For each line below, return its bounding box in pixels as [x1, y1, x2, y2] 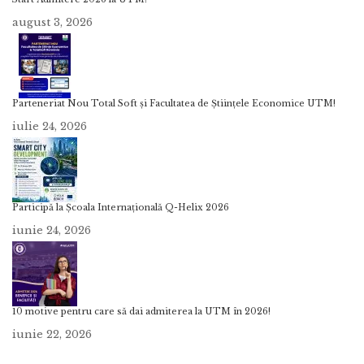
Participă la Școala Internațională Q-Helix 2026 [12, 202, 229, 214]
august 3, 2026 [12, 15, 93, 30]
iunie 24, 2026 [12, 223, 91, 238]
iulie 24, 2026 [12, 119, 87, 134]
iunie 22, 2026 [12, 327, 92, 342]
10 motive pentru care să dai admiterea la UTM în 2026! [12, 306, 271, 318]
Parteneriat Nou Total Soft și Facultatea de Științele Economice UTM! [12, 98, 336, 110]
